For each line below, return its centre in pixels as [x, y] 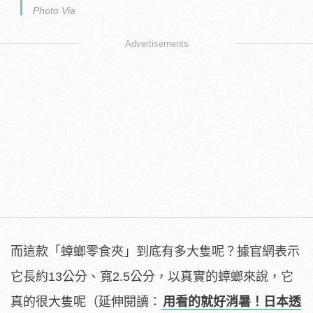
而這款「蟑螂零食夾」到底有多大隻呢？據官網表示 [155, 252]
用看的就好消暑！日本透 [232, 302]
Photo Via [54, 11]
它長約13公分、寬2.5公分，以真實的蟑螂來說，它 [152, 277]
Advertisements [156, 44]
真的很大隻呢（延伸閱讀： [86, 302]
